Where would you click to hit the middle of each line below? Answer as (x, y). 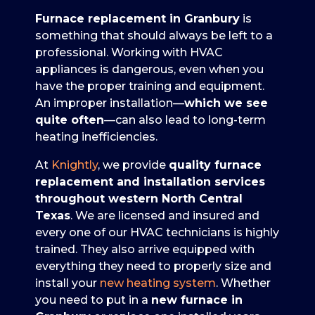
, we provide (133, 165)
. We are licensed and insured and (165, 215)
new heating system (158, 283)
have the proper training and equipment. (150, 86)
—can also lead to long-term (185, 120)
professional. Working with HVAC (129, 52)
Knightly (75, 165)
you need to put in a (93, 300)
